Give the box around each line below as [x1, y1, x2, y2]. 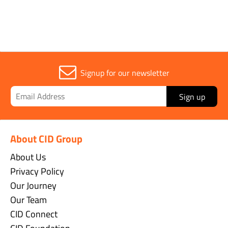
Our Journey [10, 179, 56, 192]
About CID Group [10, 131, 82, 147]
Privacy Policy [10, 164, 64, 178]
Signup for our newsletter [80, 67, 169, 79]
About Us [10, 150, 46, 164]
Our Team [10, 193, 47, 207]
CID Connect [10, 207, 58, 221]
